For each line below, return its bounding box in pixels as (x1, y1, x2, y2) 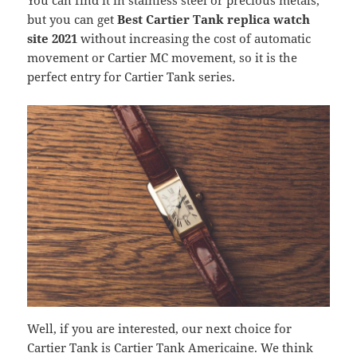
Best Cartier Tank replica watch (117, 11, 311, 28)
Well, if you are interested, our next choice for (27, 320, 292, 337)
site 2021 (27, 30, 78, 47)
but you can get (27, 11, 118, 28)
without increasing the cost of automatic (77, 30, 312, 47)
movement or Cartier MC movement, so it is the (27, 49, 298, 66)
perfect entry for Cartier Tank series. (27, 69, 236, 85)
